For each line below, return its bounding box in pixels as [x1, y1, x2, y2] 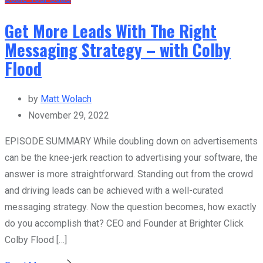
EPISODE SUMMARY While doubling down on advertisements [5, 136, 258, 147]
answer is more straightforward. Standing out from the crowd [5, 168, 253, 180]
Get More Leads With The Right [5, 18, 217, 43]
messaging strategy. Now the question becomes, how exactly [5, 201, 257, 213]
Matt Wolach [41, 93, 92, 105]
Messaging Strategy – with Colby [5, 36, 231, 62]
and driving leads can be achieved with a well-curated [5, 185, 223, 197]
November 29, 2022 [28, 110, 109, 122]
